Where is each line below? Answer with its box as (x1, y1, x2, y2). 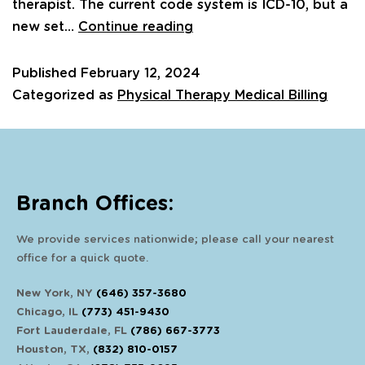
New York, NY (16, 288, 96, 299)
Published (12, 66, 81, 80)
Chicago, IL (16, 306, 81, 318)
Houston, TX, (16, 344, 93, 355)
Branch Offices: (16, 193, 174, 214)
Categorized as (12, 88, 117, 102)
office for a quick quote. (16, 253, 148, 264)
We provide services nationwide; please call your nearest (16, 234, 334, 245)
